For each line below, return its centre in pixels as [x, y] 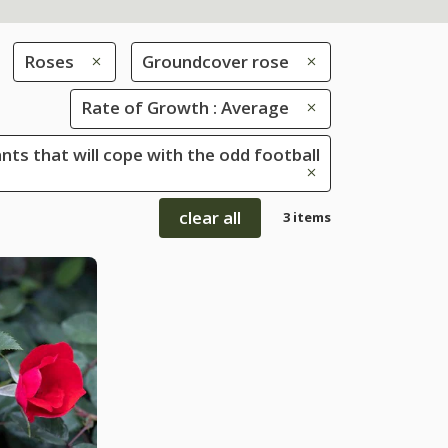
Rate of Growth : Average [185, 108]
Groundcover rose [215, 61]
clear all [210, 218]
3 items [307, 217]
